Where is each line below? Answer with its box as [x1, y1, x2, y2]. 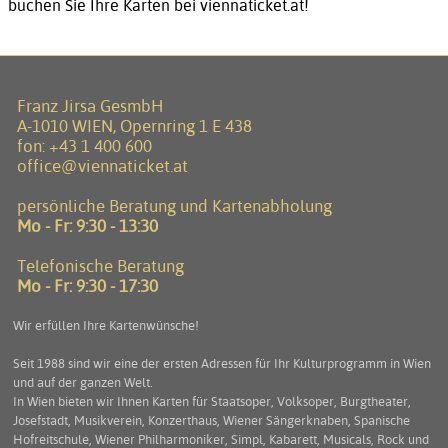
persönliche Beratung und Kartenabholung [17, 196, 332, 217]
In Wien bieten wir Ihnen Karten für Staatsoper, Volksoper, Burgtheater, [13, 394, 411, 410]
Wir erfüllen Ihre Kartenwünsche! [13, 318, 199, 334]
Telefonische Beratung [17, 256, 184, 277]
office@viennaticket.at [17, 156, 188, 177]
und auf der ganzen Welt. [13, 375, 153, 391]
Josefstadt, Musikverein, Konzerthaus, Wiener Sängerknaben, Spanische [13, 413, 410, 429]
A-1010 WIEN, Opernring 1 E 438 [17, 116, 252, 137]
